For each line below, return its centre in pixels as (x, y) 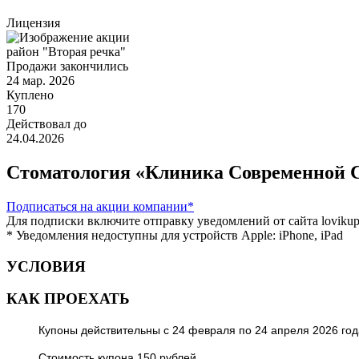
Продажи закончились (67, 67)
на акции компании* (137, 206)
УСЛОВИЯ (46, 266)
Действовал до (46, 124)
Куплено (30, 95)
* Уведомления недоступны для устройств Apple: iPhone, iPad (175, 235)
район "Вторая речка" (66, 52)
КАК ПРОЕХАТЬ (68, 299)
